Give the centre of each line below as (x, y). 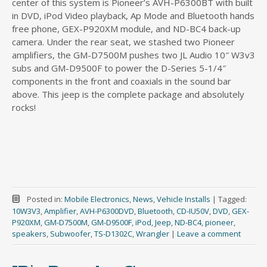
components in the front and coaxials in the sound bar (122, 81)
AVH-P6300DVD (107, 211)
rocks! (24, 107)
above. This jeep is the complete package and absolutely (128, 94)
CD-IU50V (193, 211)
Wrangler (153, 233)
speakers (29, 233)
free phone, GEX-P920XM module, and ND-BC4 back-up (126, 28)
